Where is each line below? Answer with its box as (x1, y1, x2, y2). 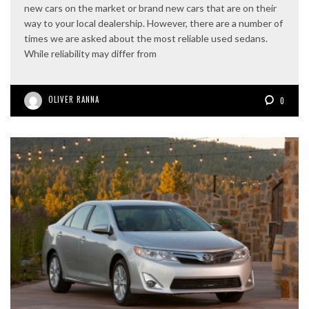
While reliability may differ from (24, 48, 157, 60)
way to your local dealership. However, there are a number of (24, 17, 283, 30)
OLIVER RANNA (48, 94, 99, 106)
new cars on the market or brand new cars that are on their (24, 2, 277, 14)
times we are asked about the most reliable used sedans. (24, 32, 268, 45)
